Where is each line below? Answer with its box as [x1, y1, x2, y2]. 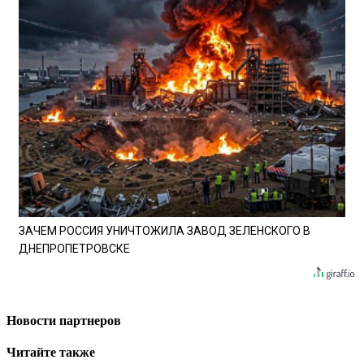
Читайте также [6, 345, 95, 359]
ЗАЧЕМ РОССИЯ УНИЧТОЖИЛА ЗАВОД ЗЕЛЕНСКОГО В [19, 224, 310, 238]
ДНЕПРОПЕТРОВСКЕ [19, 242, 130, 256]
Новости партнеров [6, 313, 121, 327]
